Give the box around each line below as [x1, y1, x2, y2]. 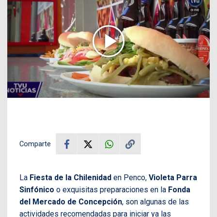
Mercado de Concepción [32, 197, 122, 207]
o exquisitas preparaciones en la [54, 185, 168, 195]
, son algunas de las [122, 197, 189, 207]
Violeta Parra [149, 173, 197, 183]
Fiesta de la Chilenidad [30, 173, 111, 183]
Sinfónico [19, 185, 54, 195]
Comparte [19, 139, 51, 149]
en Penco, [111, 173, 149, 183]
